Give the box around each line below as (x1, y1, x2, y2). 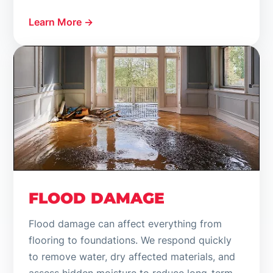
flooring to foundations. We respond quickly (29, 234, 232, 247)
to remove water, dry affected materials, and (29, 250, 236, 263)
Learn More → (29, 16, 94, 29)
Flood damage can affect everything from (29, 218, 222, 230)
